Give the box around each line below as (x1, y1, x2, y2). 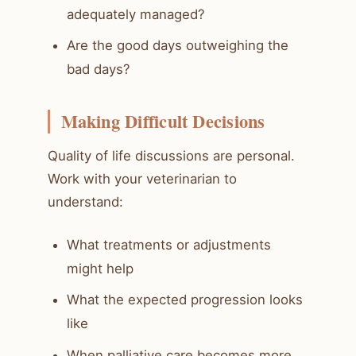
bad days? (67, 61, 130, 78)
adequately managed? (67, 6, 205, 22)
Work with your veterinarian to (48, 170, 237, 187)
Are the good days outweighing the (67, 37, 288, 54)
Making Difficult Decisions (60, 108, 265, 135)
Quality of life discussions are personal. (48, 147, 295, 164)
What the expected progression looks (67, 292, 303, 308)
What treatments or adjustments (67, 236, 271, 253)
